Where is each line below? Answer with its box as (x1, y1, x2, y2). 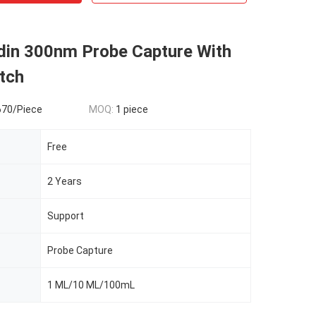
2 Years (47, 176, 82, 187)
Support (47, 210, 84, 221)
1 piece (116, 104, 148, 115)
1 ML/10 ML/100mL (47, 279, 135, 291)
